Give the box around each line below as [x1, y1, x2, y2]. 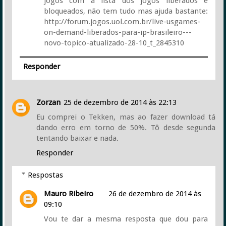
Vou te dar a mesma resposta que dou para [43, 214, 208, 223]
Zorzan [36, 98, 61, 107]
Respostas [27, 170, 63, 180]
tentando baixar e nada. [36, 134, 119, 143]
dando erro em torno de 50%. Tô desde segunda [36, 123, 216, 133]
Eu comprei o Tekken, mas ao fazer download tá [36, 112, 216, 122]
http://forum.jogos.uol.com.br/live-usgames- [43, 17, 200, 26]
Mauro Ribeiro [43, 189, 93, 198]
